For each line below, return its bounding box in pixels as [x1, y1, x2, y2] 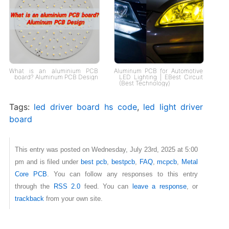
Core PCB [14, 170, 48, 178]
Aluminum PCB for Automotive [113, 67, 203, 75]
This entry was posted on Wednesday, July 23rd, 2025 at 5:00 [14, 146, 198, 154]
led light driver [143, 102, 203, 112]
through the [14, 182, 54, 191]
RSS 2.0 [53, 182, 81, 191]
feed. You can [80, 182, 132, 191]
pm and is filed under [14, 158, 81, 166]
